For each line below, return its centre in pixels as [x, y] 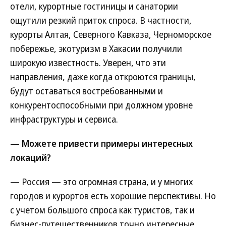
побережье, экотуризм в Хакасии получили [96, 48]
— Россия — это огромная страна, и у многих [102, 182]
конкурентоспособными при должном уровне [101, 105]
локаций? [31, 157]
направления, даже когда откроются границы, [103, 77]
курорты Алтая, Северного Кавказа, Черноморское [111, 34]
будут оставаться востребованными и [87, 91]
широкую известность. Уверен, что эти [88, 63]
